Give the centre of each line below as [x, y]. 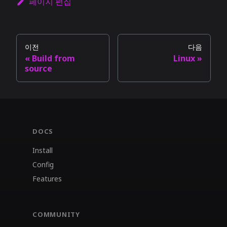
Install [43, 150]
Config [43, 165]
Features [47, 179]
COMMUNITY [56, 215]
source [39, 69]
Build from [53, 59]
